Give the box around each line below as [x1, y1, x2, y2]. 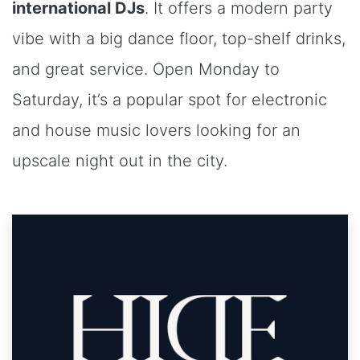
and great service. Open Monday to [12, 59, 280, 79]
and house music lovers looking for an [12, 120, 301, 140]
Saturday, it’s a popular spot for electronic [12, 89, 327, 109]
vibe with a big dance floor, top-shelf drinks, [12, 28, 346, 48]
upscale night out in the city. [12, 150, 227, 170]
